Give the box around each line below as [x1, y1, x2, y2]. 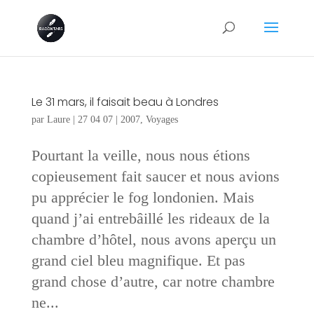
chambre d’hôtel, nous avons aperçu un [31, 231, 276, 248]
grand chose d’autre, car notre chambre [31, 273, 275, 290]
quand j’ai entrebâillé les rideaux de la [31, 210, 270, 227]
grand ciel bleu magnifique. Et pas [31, 252, 245, 269]
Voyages [145, 114, 178, 125]
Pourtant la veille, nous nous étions [31, 146, 250, 164]
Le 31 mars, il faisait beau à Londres [31, 94, 219, 110]
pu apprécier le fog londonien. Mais [31, 189, 254, 206]
